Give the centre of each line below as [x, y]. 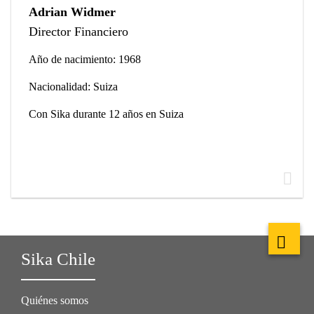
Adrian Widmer [72, 12]
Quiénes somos [55, 301]
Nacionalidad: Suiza [73, 87]
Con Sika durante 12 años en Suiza [106, 114]
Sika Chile [58, 259]
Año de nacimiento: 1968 [85, 60]
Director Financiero [78, 32]
